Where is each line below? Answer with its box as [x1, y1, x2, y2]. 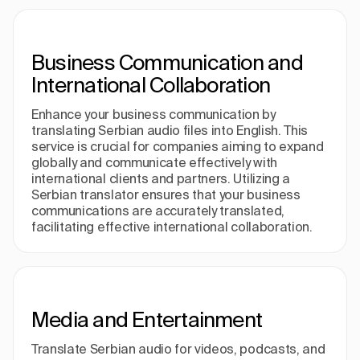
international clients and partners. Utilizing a [31, 171, 290, 186]
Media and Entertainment [31, 308, 263, 331]
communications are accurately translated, [31, 203, 284, 218]
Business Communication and [31, 51, 303, 74]
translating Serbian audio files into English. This [31, 123, 308, 137]
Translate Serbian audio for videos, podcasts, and [31, 342, 325, 356]
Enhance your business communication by [31, 107, 276, 121]
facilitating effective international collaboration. [31, 219, 313, 234]
